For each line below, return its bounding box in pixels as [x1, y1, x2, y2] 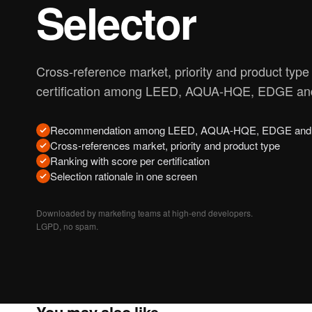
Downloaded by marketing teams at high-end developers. [36, 207, 253, 219]
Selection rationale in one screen [50, 169, 197, 183]
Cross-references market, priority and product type [50, 138, 280, 153]
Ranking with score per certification [50, 153, 210, 168]
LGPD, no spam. [36, 220, 98, 232]
